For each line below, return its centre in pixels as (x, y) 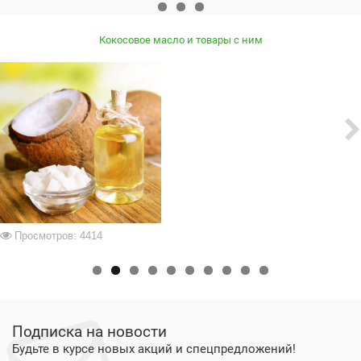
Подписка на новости (89, 332)
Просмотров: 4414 (58, 236)
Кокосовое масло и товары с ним (180, 40)
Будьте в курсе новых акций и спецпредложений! (154, 349)
